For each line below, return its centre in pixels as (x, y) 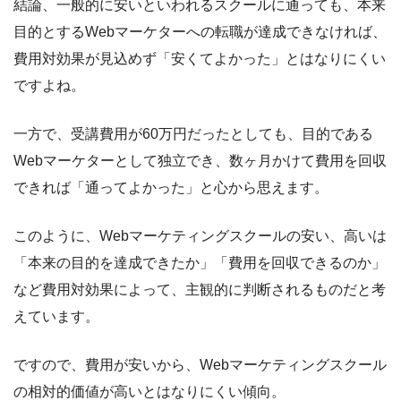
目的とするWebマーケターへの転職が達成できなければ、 (200, 31)
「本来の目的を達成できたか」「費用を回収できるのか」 (200, 262)
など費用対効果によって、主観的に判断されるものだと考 (200, 289)
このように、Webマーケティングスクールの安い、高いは (200, 235)
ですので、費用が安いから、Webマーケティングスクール (200, 364)
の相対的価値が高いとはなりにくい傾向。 (149, 391)
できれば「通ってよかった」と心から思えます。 (171, 187)
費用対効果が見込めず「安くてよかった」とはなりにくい (200, 58)
